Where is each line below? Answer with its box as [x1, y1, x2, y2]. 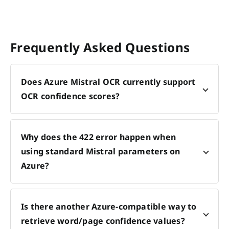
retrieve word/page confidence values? [21, 215, 185, 226]
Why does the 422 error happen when [21, 131, 176, 143]
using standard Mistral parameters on [21, 145, 180, 157]
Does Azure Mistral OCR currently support [21, 76, 196, 87]
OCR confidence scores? [21, 90, 120, 102]
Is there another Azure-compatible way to [21, 200, 197, 212]
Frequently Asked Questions [10, 38, 190, 56]
